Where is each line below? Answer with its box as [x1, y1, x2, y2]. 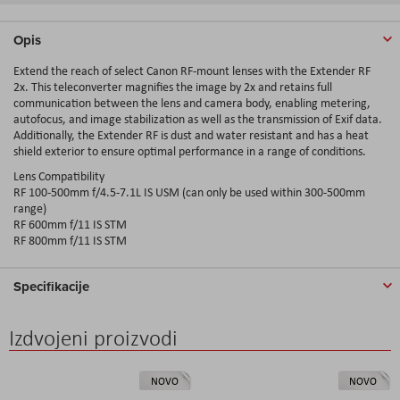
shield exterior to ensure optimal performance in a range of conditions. [13, 142, 366, 159]
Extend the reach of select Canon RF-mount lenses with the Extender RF [13, 62, 371, 79]
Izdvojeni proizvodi [9, 323, 178, 352]
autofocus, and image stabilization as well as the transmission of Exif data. [13, 110, 382, 127]
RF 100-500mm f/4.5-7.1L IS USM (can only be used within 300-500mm [13, 183, 365, 200]
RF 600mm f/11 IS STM [13, 215, 127, 232]
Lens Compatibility [13, 167, 104, 184]
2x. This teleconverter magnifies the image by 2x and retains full [13, 78, 332, 95]
